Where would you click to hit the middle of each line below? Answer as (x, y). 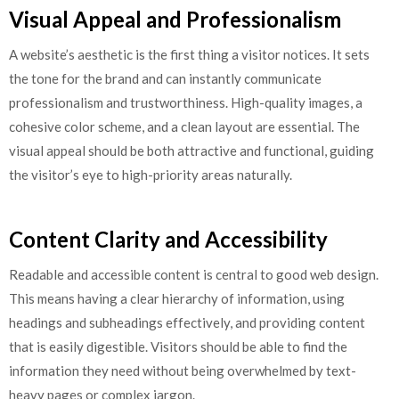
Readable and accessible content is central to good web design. (194, 275)
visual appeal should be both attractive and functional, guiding (191, 150)
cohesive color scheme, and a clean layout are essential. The (184, 126)
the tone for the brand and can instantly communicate (165, 78)
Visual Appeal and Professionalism (175, 19)
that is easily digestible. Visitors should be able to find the (178, 347)
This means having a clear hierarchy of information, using (177, 299)
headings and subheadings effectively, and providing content (187, 323)
